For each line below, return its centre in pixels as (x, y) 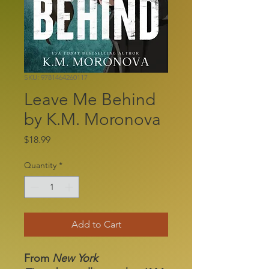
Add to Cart (96, 224)
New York (75, 258)
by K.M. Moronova (92, 119)
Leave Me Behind (90, 99)
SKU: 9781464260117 (56, 77)
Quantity (40, 165)
